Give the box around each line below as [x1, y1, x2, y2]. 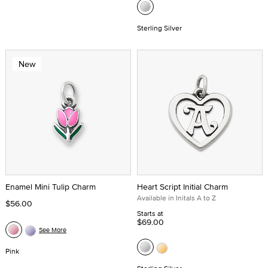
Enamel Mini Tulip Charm [5, 181, 96, 193]
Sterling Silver [137, 23, 182, 33]
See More [39, 225, 66, 234]
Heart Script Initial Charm [137, 181, 228, 193]
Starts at [137, 208, 163, 218]
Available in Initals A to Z [137, 193, 216, 203]
